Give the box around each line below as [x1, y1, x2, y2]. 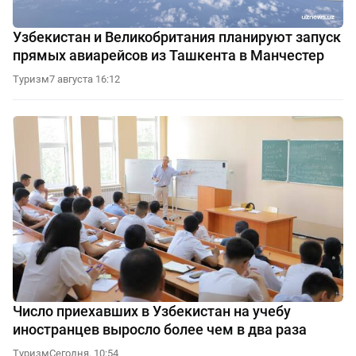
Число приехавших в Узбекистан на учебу [13, 302, 291, 319]
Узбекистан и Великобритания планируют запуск [13, 29, 341, 46]
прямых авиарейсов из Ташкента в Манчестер [13, 47, 324, 64]
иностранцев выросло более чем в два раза [13, 320, 307, 338]
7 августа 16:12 [49, 73, 120, 86]
